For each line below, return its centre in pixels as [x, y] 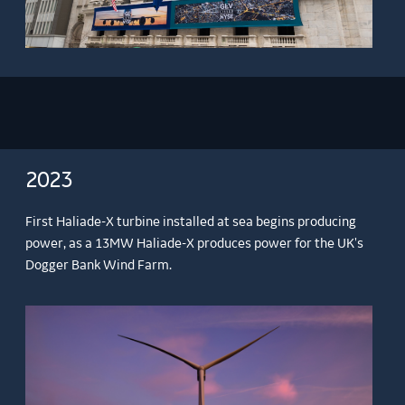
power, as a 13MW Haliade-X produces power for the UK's [195, 244]
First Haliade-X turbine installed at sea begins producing [191, 222]
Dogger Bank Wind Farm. [99, 265]
